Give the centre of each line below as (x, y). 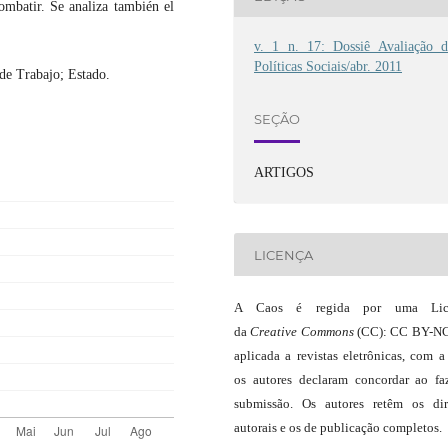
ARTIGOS (284, 173)
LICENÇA (284, 254)
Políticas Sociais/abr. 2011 (328, 67)
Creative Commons (302, 332)
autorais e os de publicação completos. (338, 428)
